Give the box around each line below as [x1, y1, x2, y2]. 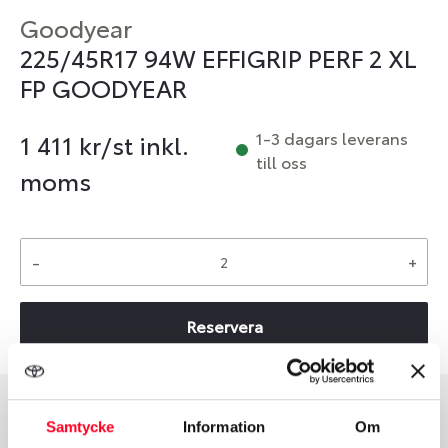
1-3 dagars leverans [256, 126, 408, 149]
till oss [256, 150, 307, 173]
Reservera [185, 314, 263, 337]
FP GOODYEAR [20, 70, 187, 104]
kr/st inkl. [73, 127, 189, 161]
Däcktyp [20, 423, 75, 443]
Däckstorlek [208, 423, 287, 443]
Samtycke [45, 417, 115, 435]
